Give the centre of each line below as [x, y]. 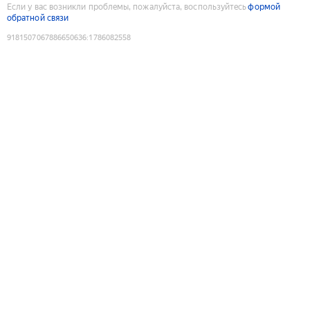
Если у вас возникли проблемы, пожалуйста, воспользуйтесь [127, 7]
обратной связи [38, 18]
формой [264, 7]
